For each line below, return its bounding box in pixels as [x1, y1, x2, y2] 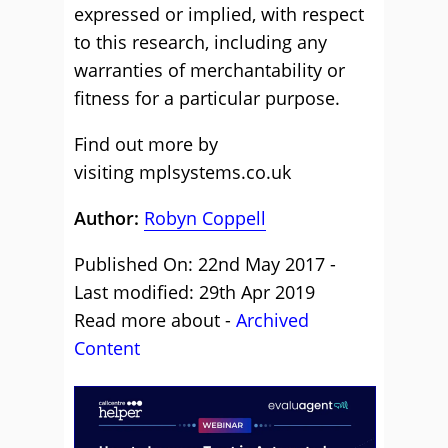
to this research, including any [74, 30, 327, 54]
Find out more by [74, 132, 218, 156]
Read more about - [74, 308, 236, 332]
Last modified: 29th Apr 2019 [74, 280, 315, 304]
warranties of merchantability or [74, 58, 345, 82]
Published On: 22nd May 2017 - [74, 252, 336, 276]
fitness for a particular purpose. [74, 86, 340, 110]
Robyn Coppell [144, 206, 266, 230]
